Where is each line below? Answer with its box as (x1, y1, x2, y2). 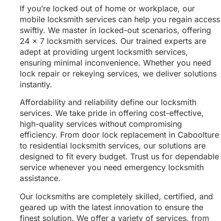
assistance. (20, 173, 61, 184)
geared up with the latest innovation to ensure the (20, 202, 203, 212)
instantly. (20, 79, 52, 89)
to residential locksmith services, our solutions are (20, 141, 206, 151)
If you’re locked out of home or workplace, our (20, 3, 195, 13)
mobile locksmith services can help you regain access (20, 14, 220, 24)
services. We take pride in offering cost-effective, (20, 108, 204, 118)
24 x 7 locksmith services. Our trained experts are (20, 36, 206, 46)
